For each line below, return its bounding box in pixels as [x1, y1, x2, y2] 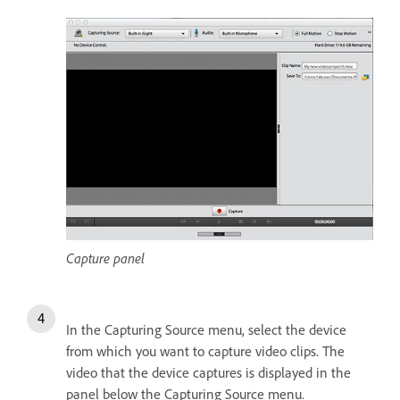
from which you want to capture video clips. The [66, 341, 345, 360]
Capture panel [66, 248, 145, 267]
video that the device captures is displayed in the [66, 362, 351, 381]
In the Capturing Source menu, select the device [66, 320, 346, 338]
